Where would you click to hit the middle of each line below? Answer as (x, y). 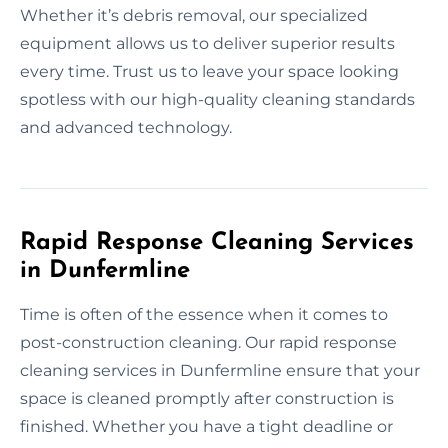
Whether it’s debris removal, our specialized (194, 15)
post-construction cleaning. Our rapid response (208, 342)
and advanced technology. (126, 127)
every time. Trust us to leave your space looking (209, 71)
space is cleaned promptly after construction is (207, 398)
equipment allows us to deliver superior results (207, 43)
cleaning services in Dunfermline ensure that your (220, 370)
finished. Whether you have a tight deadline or (206, 426)
